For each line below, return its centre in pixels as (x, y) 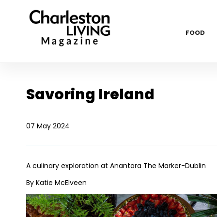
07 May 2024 (48, 126)
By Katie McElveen (56, 183)
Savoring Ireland (90, 94)
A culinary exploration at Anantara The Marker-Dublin (116, 166)
